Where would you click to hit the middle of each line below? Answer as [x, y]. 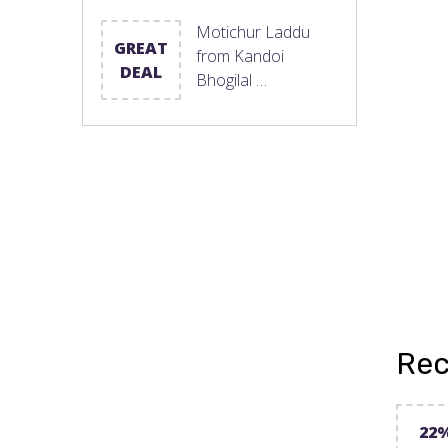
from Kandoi [240, 56]
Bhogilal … [231, 80]
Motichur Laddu [253, 32]
